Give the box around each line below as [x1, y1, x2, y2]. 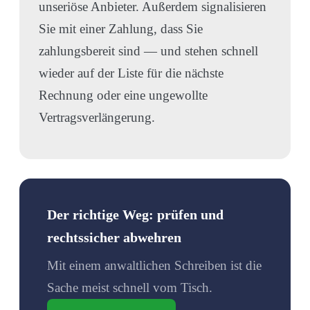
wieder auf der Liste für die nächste [39, 65, 224, 80]
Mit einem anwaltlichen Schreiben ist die [47, 257, 262, 273]
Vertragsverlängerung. [39, 109, 155, 125]
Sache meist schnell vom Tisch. [47, 280, 212, 295]
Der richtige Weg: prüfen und [47, 206, 224, 222]
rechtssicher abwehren [47, 229, 181, 245]
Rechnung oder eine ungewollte [39, 87, 208, 102]
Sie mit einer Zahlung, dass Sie [39, 21, 203, 36]
